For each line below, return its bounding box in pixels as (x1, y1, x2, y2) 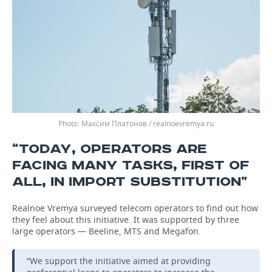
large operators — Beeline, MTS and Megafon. (12, 225, 201, 237)
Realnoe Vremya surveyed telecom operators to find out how (12, 202, 258, 214)
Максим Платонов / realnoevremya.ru (81, 118, 214, 129)
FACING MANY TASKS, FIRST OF (12, 157, 249, 174)
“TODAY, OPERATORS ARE (12, 141, 207, 157)
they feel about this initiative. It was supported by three (12, 214, 239, 225)
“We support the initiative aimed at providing (27, 255, 211, 267)
